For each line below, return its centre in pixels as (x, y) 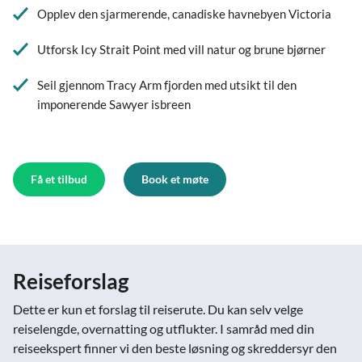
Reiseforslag (71, 281)
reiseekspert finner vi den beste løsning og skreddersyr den (175, 348)
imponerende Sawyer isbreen (114, 104)
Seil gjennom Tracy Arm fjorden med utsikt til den (167, 85)
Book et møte (175, 179)
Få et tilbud (59, 179)
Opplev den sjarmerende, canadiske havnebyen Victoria (184, 14)
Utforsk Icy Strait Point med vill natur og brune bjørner (181, 49)
